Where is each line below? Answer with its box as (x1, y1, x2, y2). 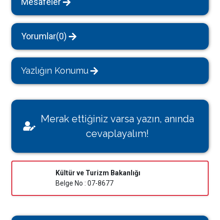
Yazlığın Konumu (21, 65, 89, 76)
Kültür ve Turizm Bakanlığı (55, 169, 141, 177)
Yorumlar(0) (21, 31, 67, 41)
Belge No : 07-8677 (55, 179, 114, 187)
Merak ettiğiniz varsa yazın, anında (40, 113, 194, 125)
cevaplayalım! (85, 128, 149, 139)
